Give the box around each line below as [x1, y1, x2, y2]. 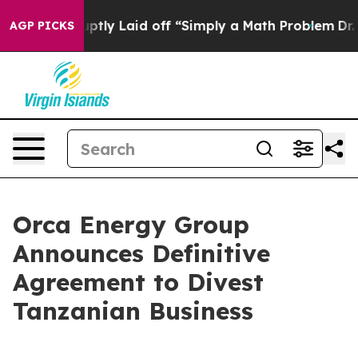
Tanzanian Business [13, 296, 253, 326]
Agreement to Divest [13, 267, 264, 297]
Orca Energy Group [13, 209, 249, 240]
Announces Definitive [13, 238, 270, 268]
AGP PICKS [10, 18, 74, 33]
